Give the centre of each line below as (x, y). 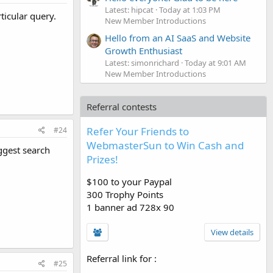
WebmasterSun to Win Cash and (165, 145)
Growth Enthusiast (144, 50)
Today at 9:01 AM (215, 62)
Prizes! (102, 159)
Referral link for (120, 258)
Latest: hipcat (129, 9)
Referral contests (122, 106)
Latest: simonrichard (142, 62)
